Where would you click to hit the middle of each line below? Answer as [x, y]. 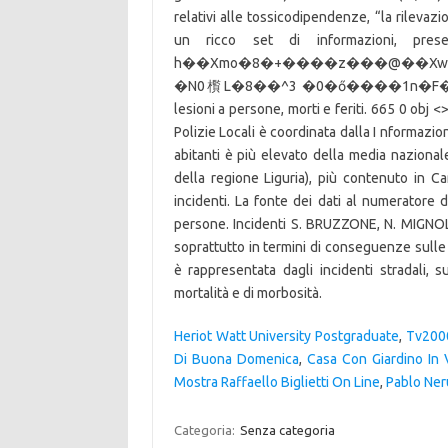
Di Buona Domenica [236, 359]
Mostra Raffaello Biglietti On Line [276, 382]
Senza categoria [287, 430]
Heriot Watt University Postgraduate [286, 336]
